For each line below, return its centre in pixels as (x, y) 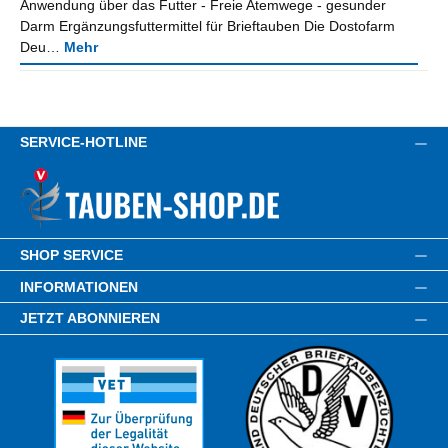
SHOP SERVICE (71, 254)
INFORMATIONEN (79, 286)
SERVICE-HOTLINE (83, 142)
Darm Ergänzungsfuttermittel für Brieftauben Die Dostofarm (207, 26)
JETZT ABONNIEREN (90, 318)
